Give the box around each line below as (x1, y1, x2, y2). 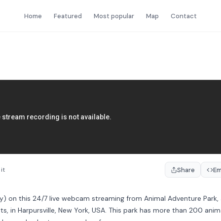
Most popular (94, 11, 134, 20)
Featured (54, 11, 82, 20)
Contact (171, 11, 197, 20)
